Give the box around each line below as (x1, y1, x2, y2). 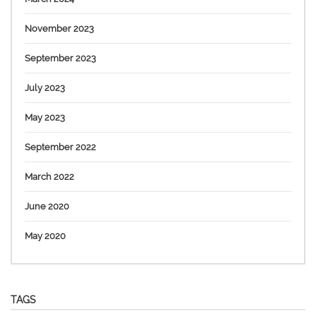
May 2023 (25, 111, 65, 123)
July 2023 (25, 82, 65, 93)
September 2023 (25, 52, 96, 63)
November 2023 (25, 23, 94, 34)
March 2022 (25, 171, 74, 182)
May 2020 (25, 230, 66, 241)
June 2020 (25, 200, 69, 212)
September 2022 (25, 141, 96, 152)
